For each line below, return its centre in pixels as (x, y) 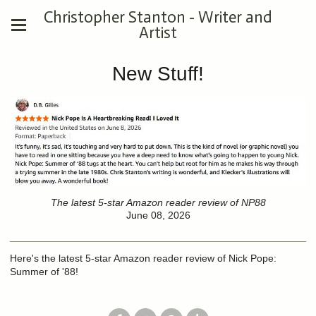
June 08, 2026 (158, 215)
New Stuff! (158, 74)
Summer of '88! (44, 271)
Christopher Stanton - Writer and (158, 17)
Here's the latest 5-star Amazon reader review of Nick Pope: (143, 258)
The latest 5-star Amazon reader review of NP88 (158, 202)
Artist (158, 33)
